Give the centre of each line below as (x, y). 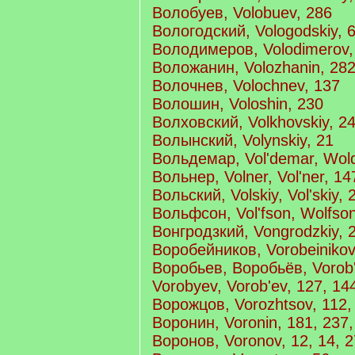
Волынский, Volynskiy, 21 (243, 140)
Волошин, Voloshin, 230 (238, 104)
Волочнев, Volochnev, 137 (246, 86)
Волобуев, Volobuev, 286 (242, 13)
